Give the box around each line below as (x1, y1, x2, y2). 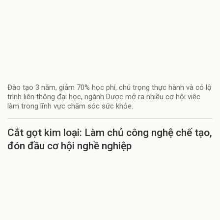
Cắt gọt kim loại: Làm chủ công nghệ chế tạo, (7, 126, 212, 138)
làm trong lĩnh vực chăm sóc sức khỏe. (7, 101, 133, 110)
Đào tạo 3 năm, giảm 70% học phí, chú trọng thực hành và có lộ (7, 82, 212, 92)
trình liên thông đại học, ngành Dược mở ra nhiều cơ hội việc (7, 92, 200, 101)
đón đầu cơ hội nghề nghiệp (7, 139, 132, 152)
